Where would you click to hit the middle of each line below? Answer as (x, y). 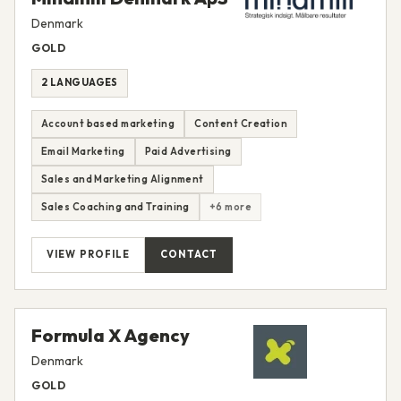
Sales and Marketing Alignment (123, 179)
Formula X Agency (111, 335)
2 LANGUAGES (80, 83)
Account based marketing (108, 123)
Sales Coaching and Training (115, 206)
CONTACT (189, 255)
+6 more (230, 206)
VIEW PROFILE (89, 255)
